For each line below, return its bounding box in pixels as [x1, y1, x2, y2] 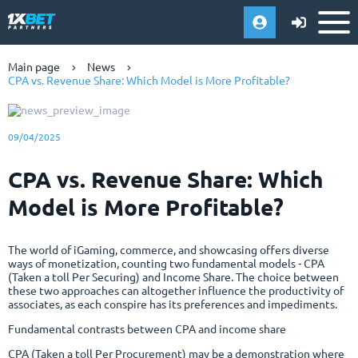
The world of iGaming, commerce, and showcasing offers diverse [8, 243, 329, 257]
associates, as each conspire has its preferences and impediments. [8, 297, 337, 311]
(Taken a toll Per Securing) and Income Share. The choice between [8, 270, 339, 284]
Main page [8, 61, 60, 74]
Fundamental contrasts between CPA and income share [8, 322, 286, 336]
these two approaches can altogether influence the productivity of [8, 284, 344, 297]
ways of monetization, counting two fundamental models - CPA [8, 257, 324, 270]
